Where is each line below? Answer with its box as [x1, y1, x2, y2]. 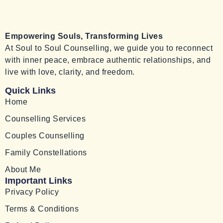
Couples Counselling [5, 131, 85, 140]
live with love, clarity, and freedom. [5, 68, 135, 77]
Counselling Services [5, 114, 86, 123]
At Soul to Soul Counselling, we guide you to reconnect [5, 44, 213, 53]
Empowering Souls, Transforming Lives [5, 32, 163, 41]
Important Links [5, 175, 72, 186]
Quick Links [5, 85, 56, 96]
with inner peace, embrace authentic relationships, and [5, 56, 211, 65]
